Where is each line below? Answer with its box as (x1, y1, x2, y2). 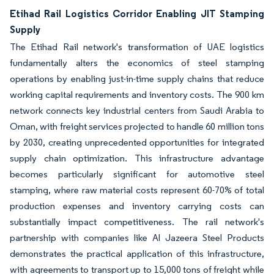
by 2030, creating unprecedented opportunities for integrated (10, 136, 264, 148)
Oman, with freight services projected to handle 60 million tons (10, 120, 264, 132)
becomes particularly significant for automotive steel (10, 168, 264, 180)
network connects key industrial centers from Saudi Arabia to (10, 105, 264, 116)
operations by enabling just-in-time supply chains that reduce (10, 73, 264, 84)
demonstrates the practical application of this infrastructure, (10, 248, 264, 259)
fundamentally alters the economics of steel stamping (10, 57, 264, 68)
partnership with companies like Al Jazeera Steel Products (10, 232, 264, 243)
